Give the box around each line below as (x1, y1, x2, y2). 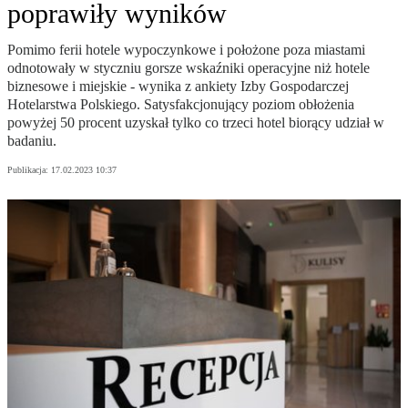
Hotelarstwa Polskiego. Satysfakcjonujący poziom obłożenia (7, 97, 354, 113)
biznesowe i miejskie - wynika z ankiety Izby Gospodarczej (7, 78, 349, 95)
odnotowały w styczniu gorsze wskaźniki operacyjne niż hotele (7, 60, 370, 76)
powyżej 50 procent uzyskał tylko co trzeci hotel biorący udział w (7, 115, 384, 131)
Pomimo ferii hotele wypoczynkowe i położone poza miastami (7, 42, 365, 58)
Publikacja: (7, 165, 51, 176)
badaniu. (7, 133, 56, 149)
